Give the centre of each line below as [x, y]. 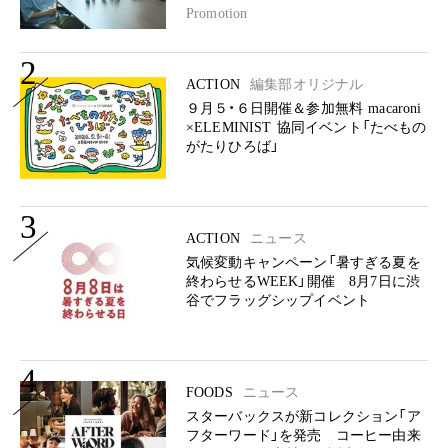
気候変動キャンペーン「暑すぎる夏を [303, 262]
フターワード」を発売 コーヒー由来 [303, 435]
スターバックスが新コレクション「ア [303, 416]
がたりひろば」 [233, 146]
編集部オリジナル [307, 84]
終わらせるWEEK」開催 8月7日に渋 [303, 281]
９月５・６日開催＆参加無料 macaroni [304, 108]
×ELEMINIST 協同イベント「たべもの [306, 127]
